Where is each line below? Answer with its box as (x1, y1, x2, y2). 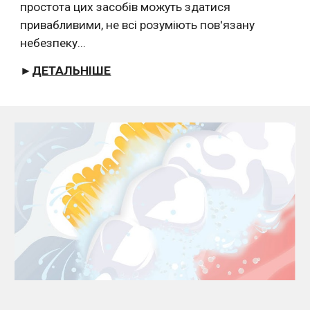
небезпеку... (20, 35, 86, 50)
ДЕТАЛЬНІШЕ (32, 63, 111, 77)
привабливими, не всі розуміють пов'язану (20, 17, 255, 32)
